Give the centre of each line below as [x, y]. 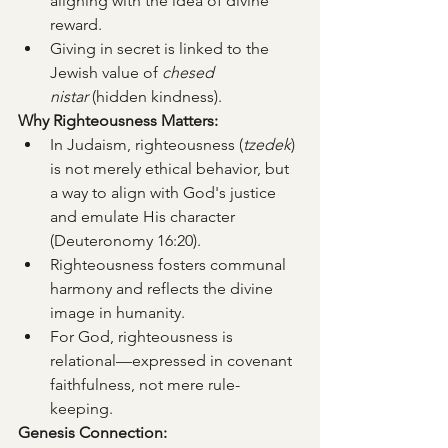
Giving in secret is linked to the [161, 48]
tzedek [267, 144]
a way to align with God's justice [165, 192]
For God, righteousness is [143, 336]
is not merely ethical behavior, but [171, 168]
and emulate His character [144, 216]
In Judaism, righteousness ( [146, 144]
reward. [76, 24]
